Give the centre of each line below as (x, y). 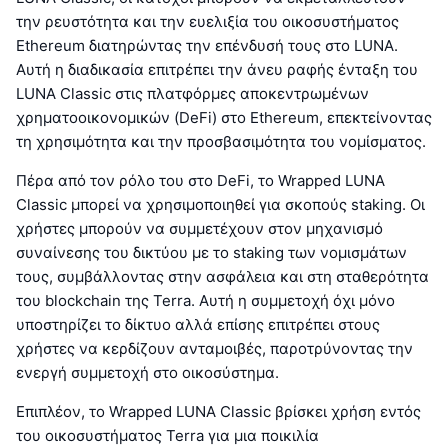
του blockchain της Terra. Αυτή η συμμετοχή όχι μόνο (205, 300)
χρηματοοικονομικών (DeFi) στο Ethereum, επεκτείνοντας (224, 117)
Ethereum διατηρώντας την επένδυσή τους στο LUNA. (207, 45)
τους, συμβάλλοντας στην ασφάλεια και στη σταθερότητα (222, 276)
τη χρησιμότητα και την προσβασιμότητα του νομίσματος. (221, 141)
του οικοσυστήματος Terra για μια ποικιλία (167, 435)
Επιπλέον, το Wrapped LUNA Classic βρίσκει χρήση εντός (218, 411)
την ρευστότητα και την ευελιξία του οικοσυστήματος (207, 21)
